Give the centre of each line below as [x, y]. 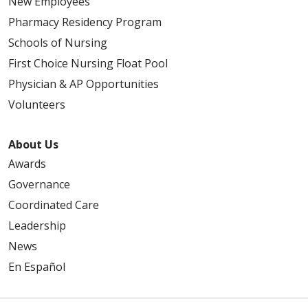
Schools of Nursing [58, 43]
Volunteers [37, 105]
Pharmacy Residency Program [85, 22]
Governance [39, 185]
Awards [27, 164]
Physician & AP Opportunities [84, 84]
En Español [37, 267]
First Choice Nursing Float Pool [88, 64]
